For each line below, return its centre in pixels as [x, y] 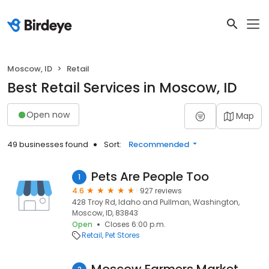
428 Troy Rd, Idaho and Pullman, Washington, [156, 202]
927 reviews [161, 191]
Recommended [159, 144]
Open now [48, 114]
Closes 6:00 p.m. [135, 224]
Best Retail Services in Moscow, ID [122, 88]
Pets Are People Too [150, 177]
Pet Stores [122, 235]
